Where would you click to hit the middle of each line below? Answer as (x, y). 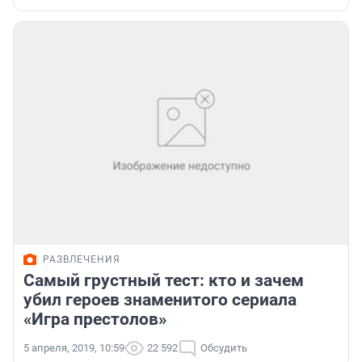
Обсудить (224, 348)
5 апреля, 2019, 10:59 (74, 348)
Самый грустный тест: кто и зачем (164, 281)
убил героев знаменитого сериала (160, 300)
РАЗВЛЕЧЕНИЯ (82, 260)
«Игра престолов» (95, 320)
